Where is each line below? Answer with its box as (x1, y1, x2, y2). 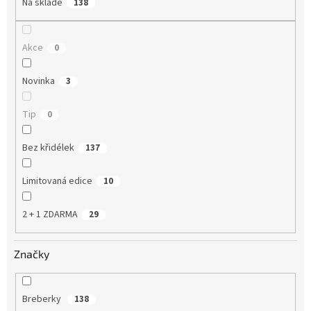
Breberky (22, 292, 63, 307)
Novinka (22, 74, 55, 89)
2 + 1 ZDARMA (22, 208, 78, 222)
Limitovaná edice (22, 174, 92, 189)
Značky (14, 246, 49, 260)
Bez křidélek (22, 141, 74, 155)
